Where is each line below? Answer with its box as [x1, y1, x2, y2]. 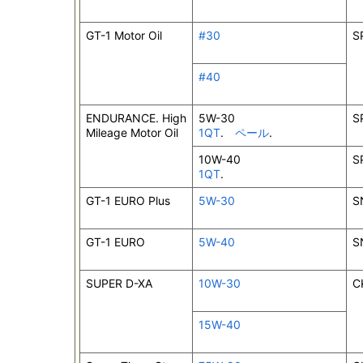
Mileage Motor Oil [86, 126, 178, 140]
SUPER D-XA [86, 276, 152, 291]
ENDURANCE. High [86, 111, 186, 126]
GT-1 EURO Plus [86, 194, 170, 208]
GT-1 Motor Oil [86, 28, 162, 43]
